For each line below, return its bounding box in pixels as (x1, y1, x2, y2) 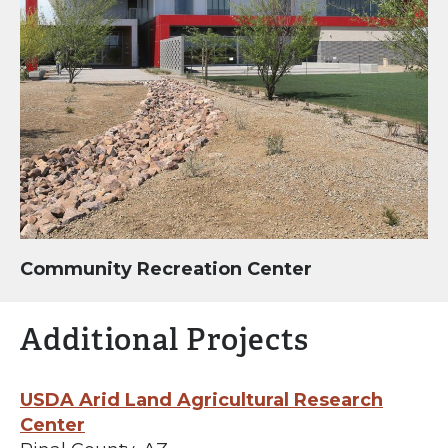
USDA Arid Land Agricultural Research (20, 388, 383, 411)
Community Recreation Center (20, 257, 312, 280)
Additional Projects (20, 320, 310, 359)
